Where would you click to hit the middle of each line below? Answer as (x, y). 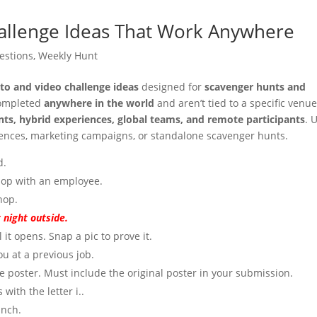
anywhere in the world (99, 103)
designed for (172, 87)
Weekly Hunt (68, 56)
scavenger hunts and (255, 87)
